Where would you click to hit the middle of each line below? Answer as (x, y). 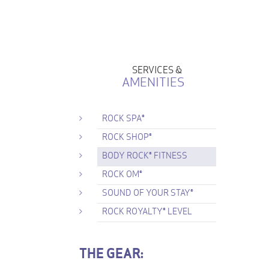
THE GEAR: (111, 253)
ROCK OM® (122, 173)
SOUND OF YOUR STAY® (148, 192)
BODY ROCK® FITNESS (145, 154)
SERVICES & (154, 69)
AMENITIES (154, 81)
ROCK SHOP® (127, 136)
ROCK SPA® (123, 117)
